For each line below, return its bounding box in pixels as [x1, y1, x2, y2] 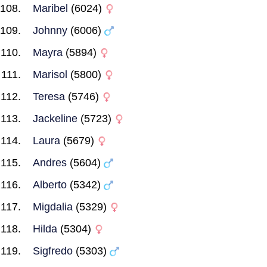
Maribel [33, 2, 68, 14]
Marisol [33, 69, 67, 80]
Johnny [33, 24, 67, 36]
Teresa [33, 91, 65, 103]
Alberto [33, 179, 67, 191]
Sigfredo [33, 245, 73, 257]
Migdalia [33, 201, 73, 213]
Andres [33, 157, 67, 169]
